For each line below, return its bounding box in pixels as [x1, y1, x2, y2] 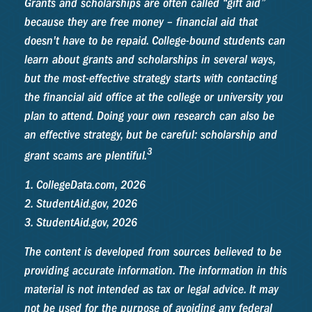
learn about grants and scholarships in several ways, [24, 52, 275, 68]
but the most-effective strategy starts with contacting [24, 71, 277, 86]
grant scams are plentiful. [24, 148, 147, 164]
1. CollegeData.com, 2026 [24, 178, 146, 193]
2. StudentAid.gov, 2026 [24, 196, 137, 212]
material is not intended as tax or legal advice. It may [24, 282, 279, 297]
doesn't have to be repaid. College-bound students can [24, 33, 286, 49]
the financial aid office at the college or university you [24, 90, 283, 105]
